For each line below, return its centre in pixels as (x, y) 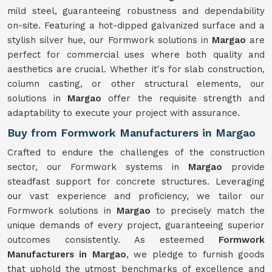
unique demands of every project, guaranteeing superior (136, 225)
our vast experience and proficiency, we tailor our (136, 196)
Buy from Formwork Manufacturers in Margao (131, 133)
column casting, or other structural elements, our (136, 84)
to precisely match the (210, 211)
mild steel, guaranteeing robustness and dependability (136, 11)
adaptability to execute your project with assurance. (124, 113)
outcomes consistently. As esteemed (113, 240)
